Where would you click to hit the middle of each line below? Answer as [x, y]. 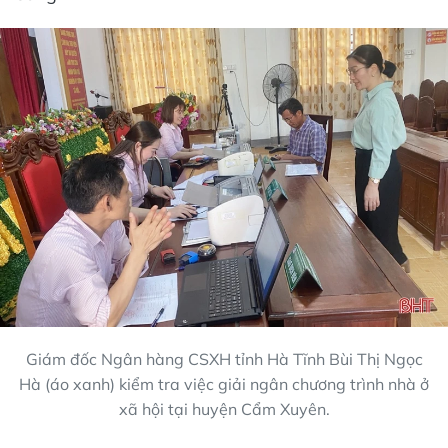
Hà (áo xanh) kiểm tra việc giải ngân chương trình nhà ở [224, 383]
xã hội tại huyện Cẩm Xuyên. [224, 408]
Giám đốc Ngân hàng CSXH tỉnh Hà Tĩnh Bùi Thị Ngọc [224, 358]
